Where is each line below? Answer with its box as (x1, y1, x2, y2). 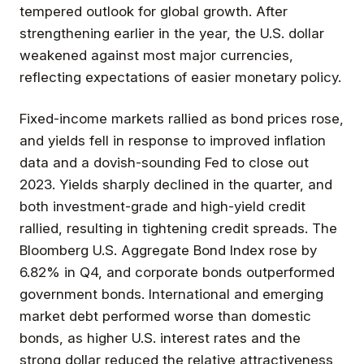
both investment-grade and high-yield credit (19, 197, 305, 214)
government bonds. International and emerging (19, 285, 323, 302)
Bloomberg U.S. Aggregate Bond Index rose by (19, 241, 317, 258)
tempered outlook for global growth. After (19, 2, 288, 19)
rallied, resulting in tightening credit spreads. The (19, 219, 337, 236)
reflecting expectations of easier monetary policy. (19, 68, 341, 85)
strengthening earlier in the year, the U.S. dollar (19, 24, 324, 41)
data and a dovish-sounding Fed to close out (19, 154, 309, 171)
